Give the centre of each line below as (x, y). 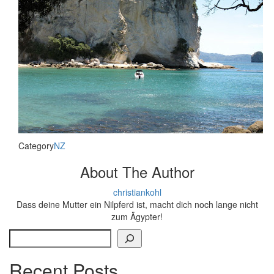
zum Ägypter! (137, 217)
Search (23, 235)
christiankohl (137, 192)
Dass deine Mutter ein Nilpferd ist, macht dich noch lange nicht (137, 204)
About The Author (137, 172)
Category (36, 146)
